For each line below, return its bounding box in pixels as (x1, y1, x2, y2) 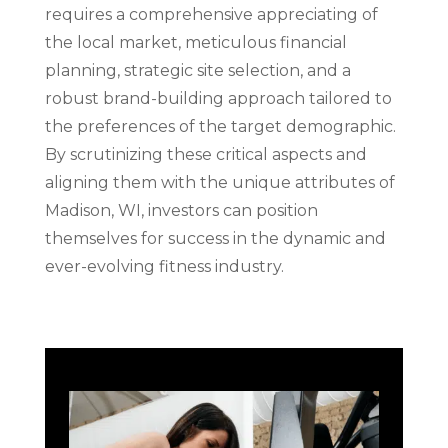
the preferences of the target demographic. (44, 117, 396, 136)
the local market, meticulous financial (44, 33, 347, 52)
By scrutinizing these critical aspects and (44, 145, 367, 164)
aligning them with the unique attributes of (44, 173, 395, 192)
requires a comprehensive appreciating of (44, 5, 378, 24)
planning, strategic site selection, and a (44, 61, 351, 80)
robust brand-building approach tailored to (44, 89, 392, 108)
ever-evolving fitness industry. (44, 257, 284, 276)
